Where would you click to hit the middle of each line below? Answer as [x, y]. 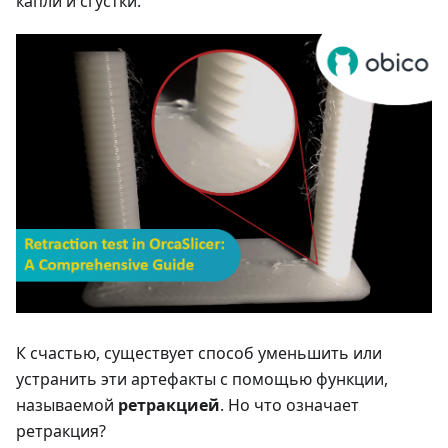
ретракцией [169, 404]
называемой [67, 404]
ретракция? [61, 430]
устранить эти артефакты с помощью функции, [202, 378]
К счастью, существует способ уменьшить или [199, 352]
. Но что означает [289, 404]
